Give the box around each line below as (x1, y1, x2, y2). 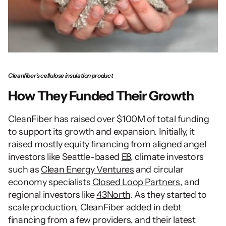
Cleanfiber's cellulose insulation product (8, 71, 114, 79)
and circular (134, 163, 184, 175)
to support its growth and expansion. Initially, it (8, 126, 195, 137)
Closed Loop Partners (92, 176, 180, 188)
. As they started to (130, 189, 207, 200)
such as (8, 163, 41, 175)
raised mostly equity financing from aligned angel (8, 138, 206, 150)
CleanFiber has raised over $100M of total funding (8, 113, 209, 125)
